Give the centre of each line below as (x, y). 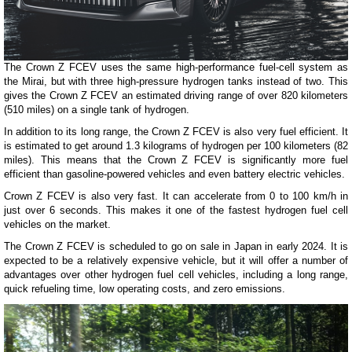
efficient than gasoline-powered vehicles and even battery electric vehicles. (174, 174)
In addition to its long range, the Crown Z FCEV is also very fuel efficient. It (176, 131)
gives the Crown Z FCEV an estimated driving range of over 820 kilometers (176, 95)
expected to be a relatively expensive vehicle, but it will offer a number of (176, 260)
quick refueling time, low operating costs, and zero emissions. (145, 288)
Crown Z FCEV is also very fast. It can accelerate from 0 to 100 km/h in (176, 196)
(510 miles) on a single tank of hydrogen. (97, 109)
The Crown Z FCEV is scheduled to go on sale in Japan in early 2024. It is (176, 246)
